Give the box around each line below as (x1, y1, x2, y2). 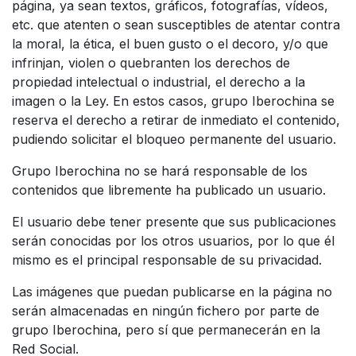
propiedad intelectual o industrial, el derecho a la (12, 73, 305, 90)
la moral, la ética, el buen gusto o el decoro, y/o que (12, 35, 328, 52)
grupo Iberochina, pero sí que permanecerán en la (12, 321, 320, 338)
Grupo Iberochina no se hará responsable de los (12, 162, 308, 179)
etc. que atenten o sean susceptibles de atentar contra (12, 16, 340, 33)
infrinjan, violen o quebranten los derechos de (12, 54, 290, 71)
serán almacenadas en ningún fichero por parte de (12, 302, 319, 319)
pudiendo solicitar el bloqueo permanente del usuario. (12, 130, 336, 147)
